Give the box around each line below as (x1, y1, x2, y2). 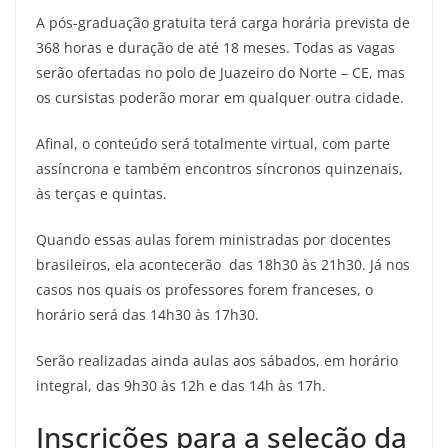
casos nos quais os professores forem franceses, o (36, 280, 373, 299)
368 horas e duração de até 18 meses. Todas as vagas (36, 38, 395, 57)
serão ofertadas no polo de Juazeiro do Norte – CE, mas (36, 63, 405, 82)
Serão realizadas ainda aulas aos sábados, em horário (36, 351, 398, 370)
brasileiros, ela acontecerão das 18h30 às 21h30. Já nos (36, 255, 410, 274)
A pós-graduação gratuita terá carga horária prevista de (36, 13, 410, 32)
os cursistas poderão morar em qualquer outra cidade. (36, 88, 404, 107)
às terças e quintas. (36, 184, 167, 203)
